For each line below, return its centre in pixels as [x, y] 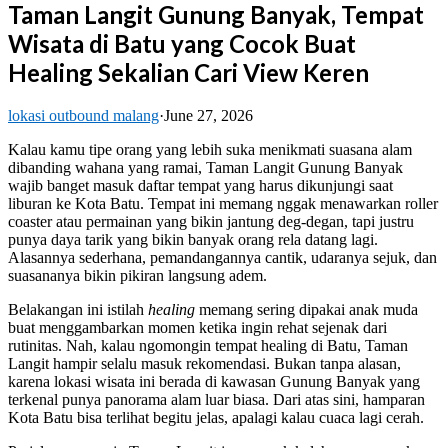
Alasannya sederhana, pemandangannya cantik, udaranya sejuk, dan [222, 257]
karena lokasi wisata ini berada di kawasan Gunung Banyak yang [214, 381]
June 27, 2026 [208, 115]
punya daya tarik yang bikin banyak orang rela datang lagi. [193, 239]
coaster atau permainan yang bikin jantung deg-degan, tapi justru [211, 221]
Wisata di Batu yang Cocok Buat [182, 43]
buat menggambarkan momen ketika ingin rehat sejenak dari [197, 327]
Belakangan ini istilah [78, 309]
